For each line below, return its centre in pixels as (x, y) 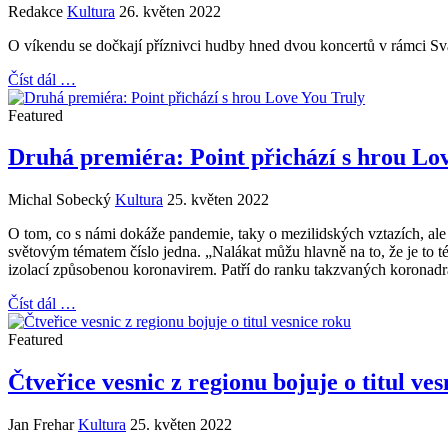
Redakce (35, 11)
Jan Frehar (41, 425)
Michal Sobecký (59, 200)
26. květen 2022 (170, 11)
